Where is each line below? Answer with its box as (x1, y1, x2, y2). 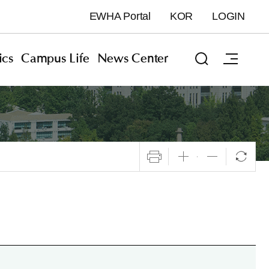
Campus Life (21, 52, 89, 65)
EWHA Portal (89, 10, 151, 22)
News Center (97, 52, 168, 65)
